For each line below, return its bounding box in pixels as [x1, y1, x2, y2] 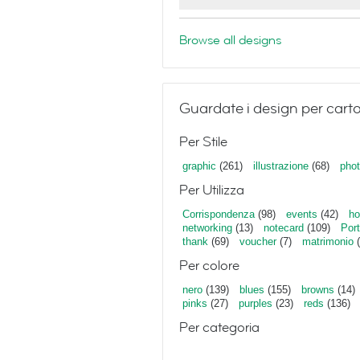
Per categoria [179, 318, 260, 337]
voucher [239, 235, 276, 247]
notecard [264, 222, 304, 234]
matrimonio [302, 235, 354, 247]
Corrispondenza [182, 208, 255, 220]
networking [182, 222, 232, 234]
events [286, 208, 317, 220]
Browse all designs [179, 31, 281, 49]
